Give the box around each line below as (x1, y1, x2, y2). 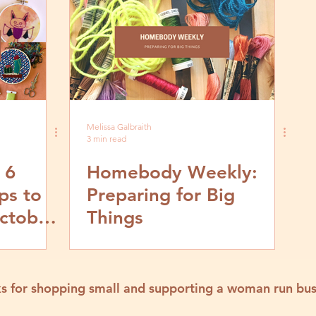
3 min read (87, 133, 126, 144)
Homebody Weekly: (87, 162, 257, 183)
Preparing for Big (87, 184, 235, 206)
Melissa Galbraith (87, 121, 152, 132)
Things (87, 207, 143, 229)
